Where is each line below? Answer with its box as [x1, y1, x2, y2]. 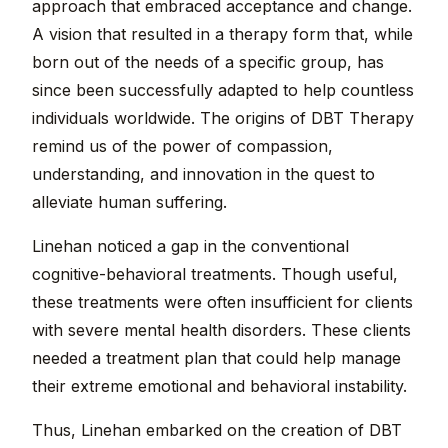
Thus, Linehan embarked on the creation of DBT [32, 420, 402, 441]
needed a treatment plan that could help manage [32, 348, 401, 369]
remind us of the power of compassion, [32, 136, 333, 157]
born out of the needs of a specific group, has [32, 52, 384, 73]
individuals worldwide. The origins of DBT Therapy [32, 108, 414, 129]
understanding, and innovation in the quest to [32, 164, 375, 185]
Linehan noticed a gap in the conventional [32, 236, 349, 257]
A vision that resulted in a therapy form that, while [32, 24, 413, 45]
